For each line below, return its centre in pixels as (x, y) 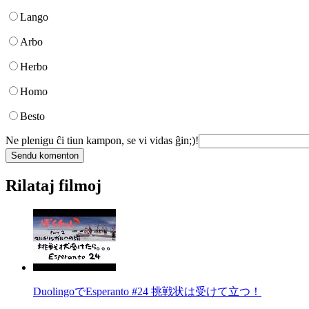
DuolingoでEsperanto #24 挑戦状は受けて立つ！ (147, 291)
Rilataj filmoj (53, 185)
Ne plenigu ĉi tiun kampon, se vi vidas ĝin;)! (102, 140)
